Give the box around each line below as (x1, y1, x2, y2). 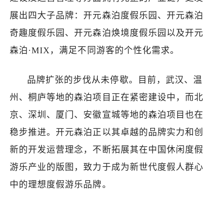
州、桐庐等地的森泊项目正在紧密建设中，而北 (10, 93, 204, 102)
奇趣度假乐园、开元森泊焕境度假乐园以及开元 (10, 28, 204, 38)
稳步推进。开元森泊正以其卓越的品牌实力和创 (10, 127, 204, 137)
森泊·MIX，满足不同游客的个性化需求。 (10, 46, 179, 55)
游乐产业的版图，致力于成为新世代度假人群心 (10, 162, 204, 172)
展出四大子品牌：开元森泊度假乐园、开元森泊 (10, 11, 204, 20)
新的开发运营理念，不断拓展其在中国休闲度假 (10, 145, 204, 155)
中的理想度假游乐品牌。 (10, 180, 111, 189)
